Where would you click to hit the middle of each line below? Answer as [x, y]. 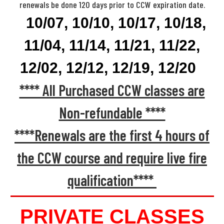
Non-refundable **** [112, 112]
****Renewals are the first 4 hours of [112, 135]
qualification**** [112, 180]
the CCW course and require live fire [112, 157]
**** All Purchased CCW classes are [112, 90]
